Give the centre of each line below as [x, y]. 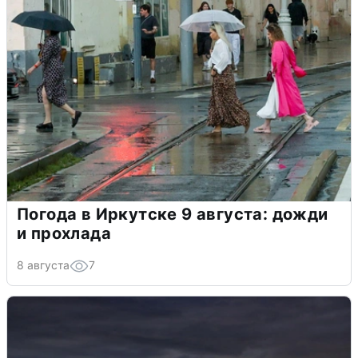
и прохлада [64, 234]
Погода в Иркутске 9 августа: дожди [173, 215]
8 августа [43, 265]
